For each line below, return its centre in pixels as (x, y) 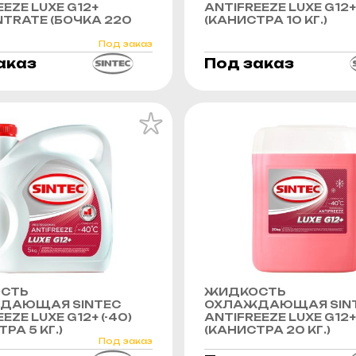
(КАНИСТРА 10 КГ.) (266, 19)
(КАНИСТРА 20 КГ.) (267, 329)
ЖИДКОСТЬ (245, 291)
